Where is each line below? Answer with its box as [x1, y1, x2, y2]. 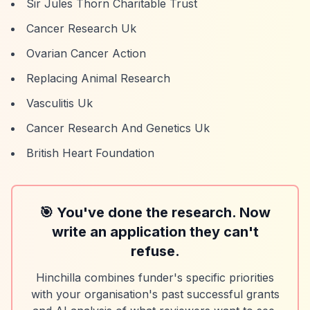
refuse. [130, 243, 180, 259]
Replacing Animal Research [26, 71, 170, 85]
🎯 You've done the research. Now [39, 204, 271, 221]
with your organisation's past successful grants [30, 287, 280, 301]
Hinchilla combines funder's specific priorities [36, 271, 274, 284]
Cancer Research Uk [26, 21, 136, 35]
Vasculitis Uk [26, 96, 93, 110]
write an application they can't [51, 224, 259, 240]
